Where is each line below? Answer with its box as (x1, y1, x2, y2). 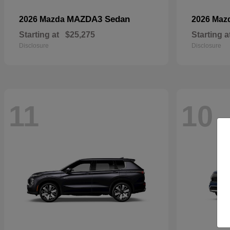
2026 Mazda (19, 15, 67, 24)
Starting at (19, 30, 59, 39)
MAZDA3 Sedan (67, 14, 130, 24)
